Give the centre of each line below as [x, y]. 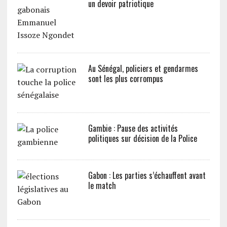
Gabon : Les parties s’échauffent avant [147, 175]
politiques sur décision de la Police [142, 138]
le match [102, 185]
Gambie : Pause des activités [133, 128]
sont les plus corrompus [125, 78]
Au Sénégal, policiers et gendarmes [143, 68]
